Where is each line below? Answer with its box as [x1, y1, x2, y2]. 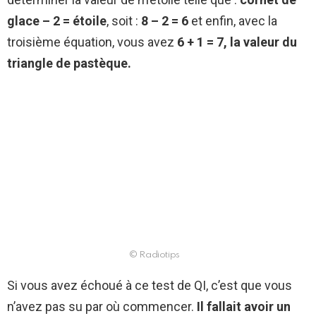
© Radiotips [128, 250, 181, 260]
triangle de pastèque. [7, 56, 131, 71]
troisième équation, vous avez [7, 35, 177, 50]
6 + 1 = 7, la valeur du [177, 35, 297, 50]
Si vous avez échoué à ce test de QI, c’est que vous [7, 278, 292, 293]
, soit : [107, 13, 141, 29]
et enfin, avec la [188, 13, 277, 29]
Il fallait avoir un [194, 299, 291, 315]
